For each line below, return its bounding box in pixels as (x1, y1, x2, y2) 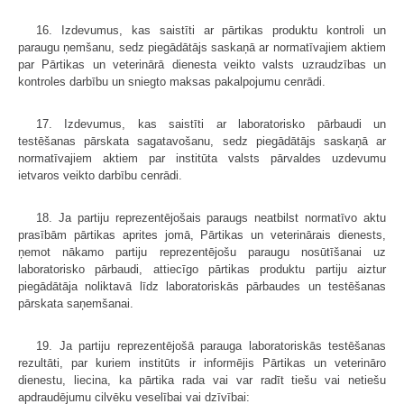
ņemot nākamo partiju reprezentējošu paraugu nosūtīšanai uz (18, 245, 386, 260)
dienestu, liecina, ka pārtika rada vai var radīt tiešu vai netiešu (18, 373, 386, 388)
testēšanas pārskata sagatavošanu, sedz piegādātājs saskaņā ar (18, 134, 386, 149)
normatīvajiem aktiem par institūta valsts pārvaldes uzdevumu (18, 151, 386, 166)
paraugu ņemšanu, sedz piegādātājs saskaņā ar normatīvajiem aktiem (18, 41, 386, 55)
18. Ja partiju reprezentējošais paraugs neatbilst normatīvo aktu (36, 211, 386, 225)
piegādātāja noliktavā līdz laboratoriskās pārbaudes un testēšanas (18, 280, 386, 294)
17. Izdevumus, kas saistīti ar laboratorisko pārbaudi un (36, 117, 386, 132)
